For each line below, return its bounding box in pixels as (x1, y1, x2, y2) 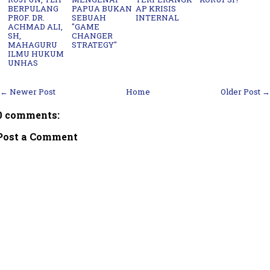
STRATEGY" (72, 39, 118, 50)
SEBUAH (72, 11, 107, 23)
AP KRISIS (136, 2, 177, 14)
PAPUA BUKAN (72, 2, 133, 14)
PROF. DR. (8, 11, 45, 23)
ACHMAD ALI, (8, 20, 63, 32)
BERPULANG (8, 2, 59, 14)
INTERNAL (136, 11, 180, 23)
